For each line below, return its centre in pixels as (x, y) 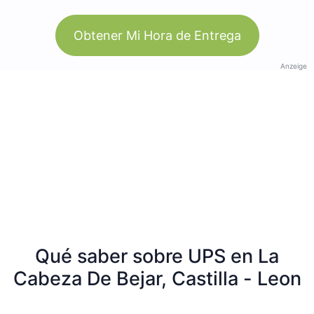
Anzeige (294, 66)
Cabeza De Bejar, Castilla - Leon (157, 278)
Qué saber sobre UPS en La (157, 256)
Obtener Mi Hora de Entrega (157, 35)
